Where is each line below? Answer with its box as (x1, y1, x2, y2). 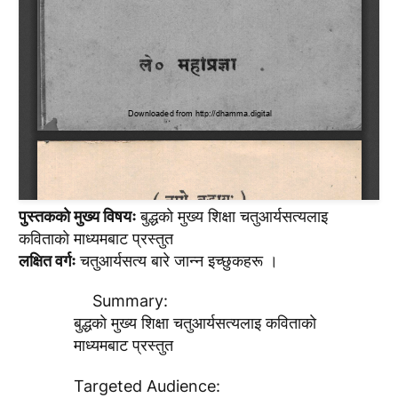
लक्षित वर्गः (18, 251, 76, 270)
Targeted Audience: (74, 377, 221, 396)
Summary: (92, 291, 168, 311)
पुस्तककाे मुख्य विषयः (18, 206, 136, 226)
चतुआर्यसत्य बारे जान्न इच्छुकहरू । (75, 251, 278, 270)
